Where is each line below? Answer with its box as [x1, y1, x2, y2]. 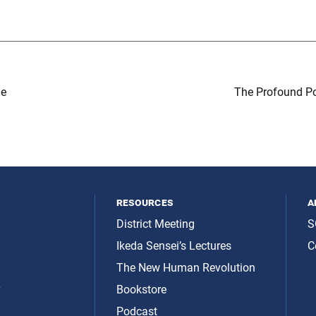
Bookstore [116, 283, 166, 297]
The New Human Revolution [116, 261, 255, 275]
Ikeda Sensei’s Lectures [116, 239, 231, 253]
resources [116, 195, 174, 209]
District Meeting [116, 217, 195, 231]
